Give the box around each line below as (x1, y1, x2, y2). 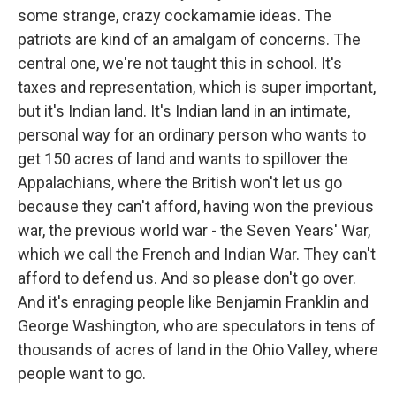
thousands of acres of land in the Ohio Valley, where (18, 340, 378, 359)
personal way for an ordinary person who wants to (18, 126, 366, 144)
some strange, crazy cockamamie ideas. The (18, 6, 331, 25)
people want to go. (18, 364, 146, 383)
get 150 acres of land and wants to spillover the (18, 149, 348, 168)
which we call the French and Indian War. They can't (18, 245, 376, 263)
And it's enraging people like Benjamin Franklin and (18, 293, 369, 311)
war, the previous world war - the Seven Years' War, (18, 221, 370, 240)
